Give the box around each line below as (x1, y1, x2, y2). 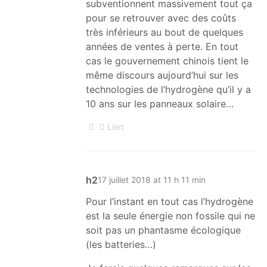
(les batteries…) (86, 238, 156, 250)
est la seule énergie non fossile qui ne (86, 209, 255, 222)
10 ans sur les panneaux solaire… (86, 97, 234, 110)
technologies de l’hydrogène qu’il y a (86, 83, 251, 95)
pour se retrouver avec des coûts (86, 11, 236, 24)
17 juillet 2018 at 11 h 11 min (98, 175, 206, 185)
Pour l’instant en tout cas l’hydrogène (86, 195, 253, 207)
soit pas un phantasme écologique (86, 223, 241, 236)
